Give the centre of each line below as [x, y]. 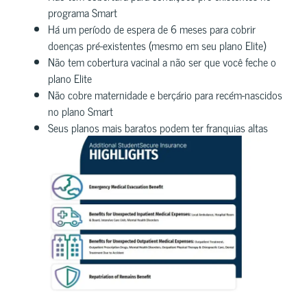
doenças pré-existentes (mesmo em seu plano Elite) [157, 45]
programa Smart [83, 12]
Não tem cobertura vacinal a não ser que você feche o [162, 61]
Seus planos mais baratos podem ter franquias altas [158, 127]
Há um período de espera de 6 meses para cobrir [152, 28]
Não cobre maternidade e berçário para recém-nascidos [165, 94]
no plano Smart [81, 111]
